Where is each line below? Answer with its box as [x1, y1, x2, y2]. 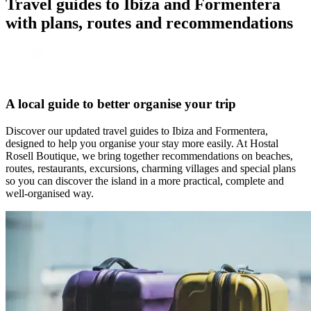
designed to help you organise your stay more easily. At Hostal [6, 137, 278, 149]
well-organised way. [6, 187, 94, 199]
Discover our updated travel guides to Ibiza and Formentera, [6, 125, 268, 137]
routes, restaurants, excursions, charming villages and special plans [6, 162, 296, 174]
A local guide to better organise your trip [6, 96, 236, 112]
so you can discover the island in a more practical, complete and [6, 175, 284, 187]
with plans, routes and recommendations [6, 13, 293, 32]
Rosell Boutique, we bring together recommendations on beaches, [6, 150, 293, 162]
